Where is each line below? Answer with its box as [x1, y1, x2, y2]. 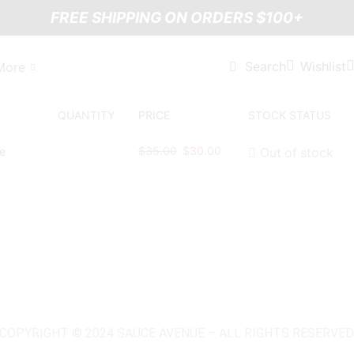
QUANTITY [57, 108, 115, 122]
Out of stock [259, 145, 333, 160]
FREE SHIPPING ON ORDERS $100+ [51, 9, 303, 27]
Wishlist [299, 58, 346, 74]
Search [244, 58, 286, 74]
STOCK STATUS [247, 108, 331, 122]
